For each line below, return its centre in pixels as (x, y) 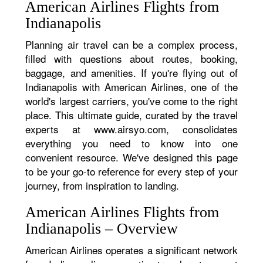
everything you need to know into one (131, 143)
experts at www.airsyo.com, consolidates (131, 129)
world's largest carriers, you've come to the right (131, 101)
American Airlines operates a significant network (131, 250)
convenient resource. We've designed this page (131, 157)
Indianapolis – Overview (102, 229)
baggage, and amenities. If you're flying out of (131, 73)
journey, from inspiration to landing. (102, 185)
